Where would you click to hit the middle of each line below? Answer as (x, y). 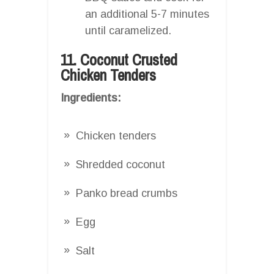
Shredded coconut (120, 164)
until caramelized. (128, 30)
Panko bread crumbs (127, 193)
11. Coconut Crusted (119, 60)
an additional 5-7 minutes (147, 14)
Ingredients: (91, 98)
